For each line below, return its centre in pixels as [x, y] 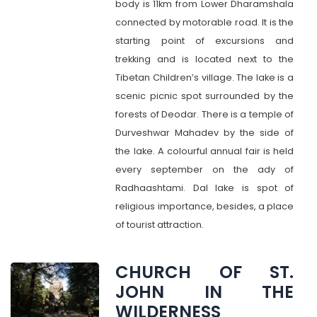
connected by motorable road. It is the [205, 22]
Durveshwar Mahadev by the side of [205, 133]
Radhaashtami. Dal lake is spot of [205, 188]
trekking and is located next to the [205, 59]
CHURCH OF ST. [205, 272]
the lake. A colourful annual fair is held [205, 151]
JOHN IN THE [205, 292]
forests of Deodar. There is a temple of [205, 114]
